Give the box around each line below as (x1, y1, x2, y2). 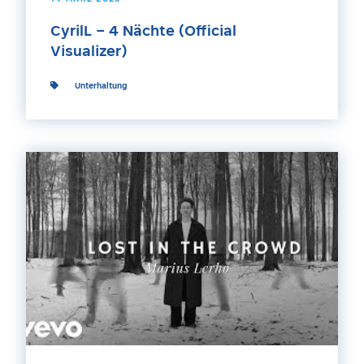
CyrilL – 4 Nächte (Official (50, 25, 236, 40)
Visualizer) (50, 45, 128, 60)
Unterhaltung (75, 83, 127, 91)
